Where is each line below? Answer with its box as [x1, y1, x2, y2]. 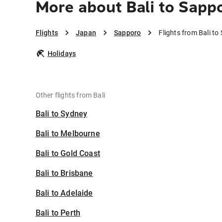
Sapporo [113, 29, 141, 37]
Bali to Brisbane [35, 168, 93, 178]
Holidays [47, 50, 76, 58]
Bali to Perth [35, 208, 81, 218]
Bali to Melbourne [35, 129, 100, 139]
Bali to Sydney [35, 109, 88, 119]
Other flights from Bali [35, 91, 106, 100]
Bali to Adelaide [35, 188, 93, 198]
